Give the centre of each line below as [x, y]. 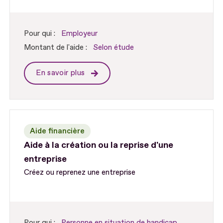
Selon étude [114, 48]
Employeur [80, 34]
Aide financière [57, 131]
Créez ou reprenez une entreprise [80, 172]
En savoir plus [61, 73]
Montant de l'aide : [56, 48]
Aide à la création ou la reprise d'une [99, 145]
